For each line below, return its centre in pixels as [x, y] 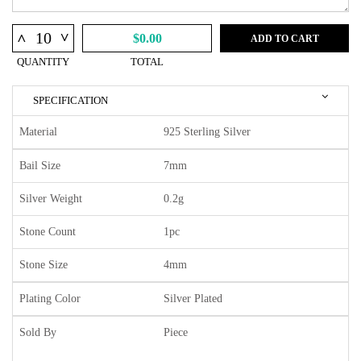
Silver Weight [51, 199]
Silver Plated [193, 299]
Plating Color [50, 299]
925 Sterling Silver [207, 132]
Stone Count [48, 232]
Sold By [38, 333]
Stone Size [44, 265]
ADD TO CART [284, 38]
